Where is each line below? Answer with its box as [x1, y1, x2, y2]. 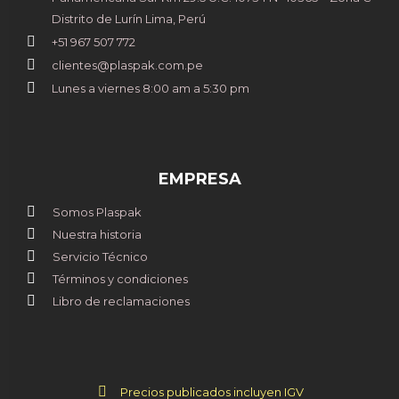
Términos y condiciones [53, 271, 188, 286]
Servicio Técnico [53, 248, 148, 264]
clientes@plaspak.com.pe [52, 57, 203, 72]
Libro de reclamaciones [53, 293, 190, 308]
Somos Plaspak [53, 204, 142, 219]
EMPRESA [158, 168, 241, 189]
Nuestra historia [53, 226, 142, 241]
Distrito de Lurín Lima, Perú [52, 11, 206, 26]
